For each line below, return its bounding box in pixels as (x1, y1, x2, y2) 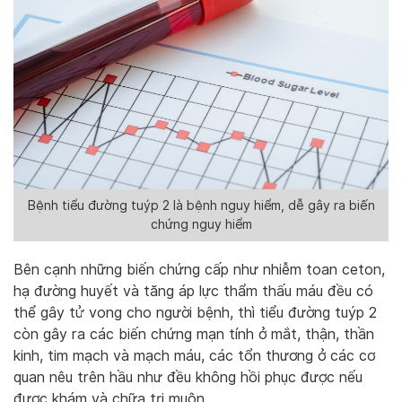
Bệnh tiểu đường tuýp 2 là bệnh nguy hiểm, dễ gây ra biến (27, 198, 375, 214)
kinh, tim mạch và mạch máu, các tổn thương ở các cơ (13, 346, 375, 364)
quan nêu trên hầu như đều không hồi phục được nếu (13, 368, 363, 386)
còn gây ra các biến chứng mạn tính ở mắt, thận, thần (13, 325, 374, 343)
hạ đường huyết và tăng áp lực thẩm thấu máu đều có (13, 282, 373, 300)
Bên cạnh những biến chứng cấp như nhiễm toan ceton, (13, 260, 385, 278)
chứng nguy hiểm (150, 217, 252, 232)
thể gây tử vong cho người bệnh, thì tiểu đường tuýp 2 (13, 303, 377, 321)
